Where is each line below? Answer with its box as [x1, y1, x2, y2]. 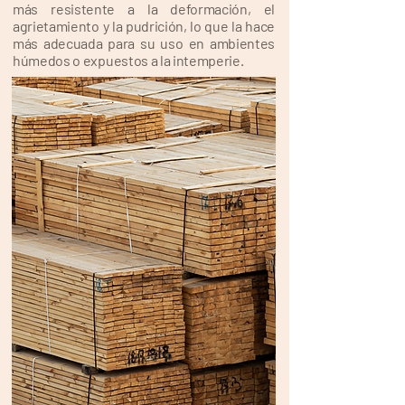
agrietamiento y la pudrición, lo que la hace [13, 17, 275, 34]
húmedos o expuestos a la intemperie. [13, 52, 247, 69]
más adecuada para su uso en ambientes [13, 34, 275, 52]
